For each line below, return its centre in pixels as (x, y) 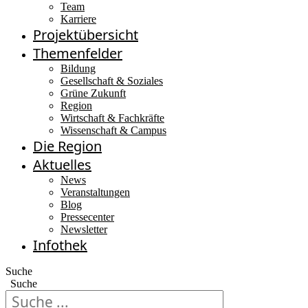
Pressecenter (87, 217)
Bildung (78, 68)
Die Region (67, 146)
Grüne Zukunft (93, 93)
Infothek (60, 245)
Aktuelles (62, 165)
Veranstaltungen (95, 192)
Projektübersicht (86, 35)
